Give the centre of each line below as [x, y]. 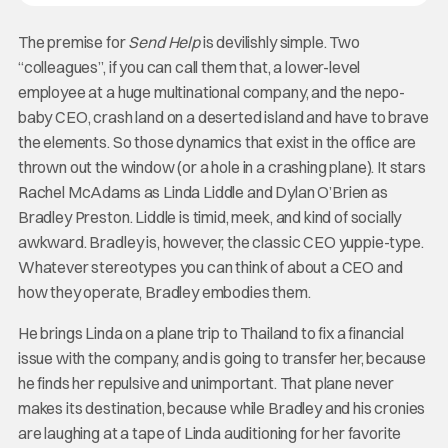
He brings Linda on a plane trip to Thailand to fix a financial [211, 332]
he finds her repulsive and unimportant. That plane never [205, 382]
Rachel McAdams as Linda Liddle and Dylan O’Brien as [202, 191]
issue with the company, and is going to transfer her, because [222, 357]
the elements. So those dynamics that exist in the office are [217, 141]
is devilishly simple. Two [279, 41]
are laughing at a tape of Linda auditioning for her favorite [209, 432]
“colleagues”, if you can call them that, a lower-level [189, 66]
